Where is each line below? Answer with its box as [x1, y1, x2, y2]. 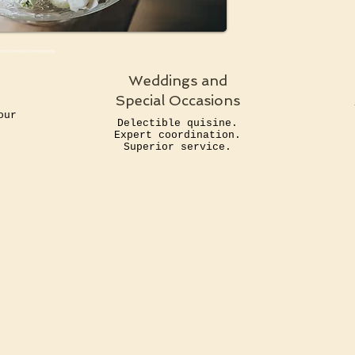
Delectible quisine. [117, 117, 238, 129]
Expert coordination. [114, 129, 241, 141]
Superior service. [124, 141, 231, 153]
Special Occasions [115, 92, 240, 109]
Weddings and [128, 72, 227, 89]
